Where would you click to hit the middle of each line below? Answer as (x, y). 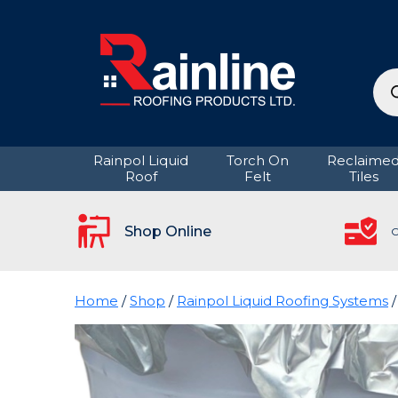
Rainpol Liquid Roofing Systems (283, 300)
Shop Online (168, 231)
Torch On (257, 160)
